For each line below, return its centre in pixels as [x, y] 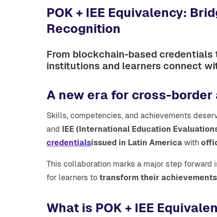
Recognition [84, 29]
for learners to [73, 178]
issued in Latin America [137, 143]
